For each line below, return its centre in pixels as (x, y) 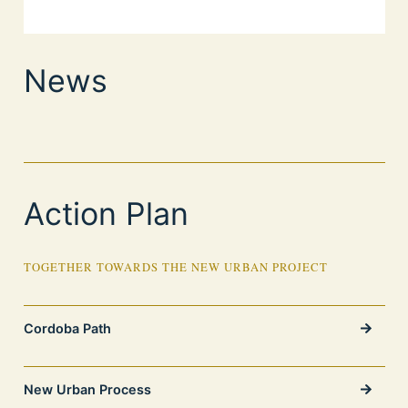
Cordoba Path (67, 328)
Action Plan (106, 214)
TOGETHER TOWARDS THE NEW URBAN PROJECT (175, 267)
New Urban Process (87, 389)
